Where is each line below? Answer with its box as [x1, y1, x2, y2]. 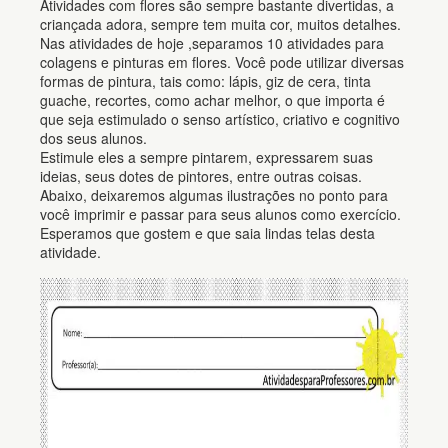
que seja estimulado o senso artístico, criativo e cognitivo [40, 109, 400, 129]
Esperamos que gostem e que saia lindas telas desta [40, 223, 375, 243]
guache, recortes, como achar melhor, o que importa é [40, 90, 385, 110]
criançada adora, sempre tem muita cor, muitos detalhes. [40, 14, 401, 34]
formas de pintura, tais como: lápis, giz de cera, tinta [40, 71, 371, 91]
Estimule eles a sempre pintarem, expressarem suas [40, 147, 373, 167]
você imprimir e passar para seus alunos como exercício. [40, 204, 401, 224]
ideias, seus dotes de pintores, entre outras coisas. [40, 166, 362, 186]
